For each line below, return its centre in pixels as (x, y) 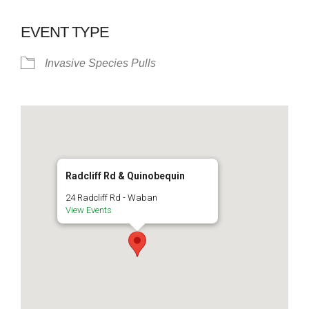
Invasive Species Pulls (100, 63)
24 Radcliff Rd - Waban (111, 197)
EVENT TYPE (65, 32)
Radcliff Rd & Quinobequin (125, 176)
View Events (88, 210)
